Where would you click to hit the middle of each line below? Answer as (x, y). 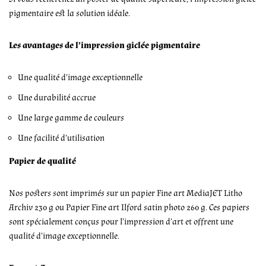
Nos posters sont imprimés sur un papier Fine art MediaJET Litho (126, 193)
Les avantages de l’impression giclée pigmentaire (105, 45)
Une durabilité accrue (57, 97)
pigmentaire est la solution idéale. (69, 13)
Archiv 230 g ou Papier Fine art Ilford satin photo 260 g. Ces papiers (129, 207)
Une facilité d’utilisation (61, 138)
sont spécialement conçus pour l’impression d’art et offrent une (121, 221)
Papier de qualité (42, 161)
